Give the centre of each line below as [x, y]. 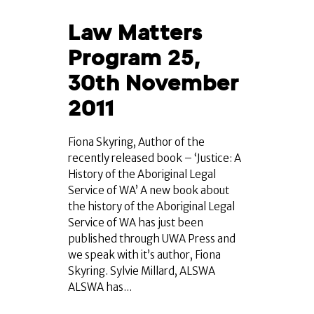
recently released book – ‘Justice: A [155, 158]
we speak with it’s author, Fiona [144, 255]
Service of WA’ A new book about [149, 191]
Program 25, [134, 58]
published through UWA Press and [152, 239]
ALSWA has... [100, 287]
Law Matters [135, 33]
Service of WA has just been [136, 223]
